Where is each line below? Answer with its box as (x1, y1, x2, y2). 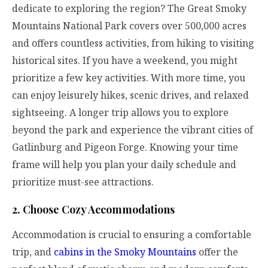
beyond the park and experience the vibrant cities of (12, 123, 253, 136)
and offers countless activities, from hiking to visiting (12, 36, 254, 50)
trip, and (12, 245, 54, 259)
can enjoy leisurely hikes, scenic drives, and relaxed (12, 88, 249, 102)
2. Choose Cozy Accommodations (12, 202, 175, 217)
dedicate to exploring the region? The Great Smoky (12, 1, 246, 15)
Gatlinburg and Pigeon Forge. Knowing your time (12, 140, 238, 154)
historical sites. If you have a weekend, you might (12, 53, 237, 67)
